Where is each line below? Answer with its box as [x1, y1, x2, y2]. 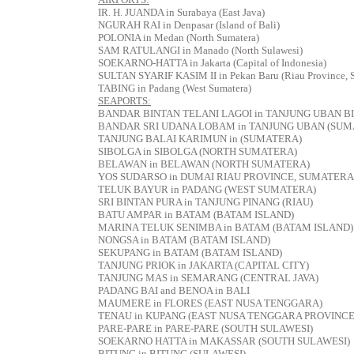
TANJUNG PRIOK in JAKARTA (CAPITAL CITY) [98, 259, 309, 271]
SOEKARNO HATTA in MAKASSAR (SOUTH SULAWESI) [98, 335, 350, 347]
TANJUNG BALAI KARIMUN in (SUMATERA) [98, 133, 302, 145]
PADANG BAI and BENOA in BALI [98, 284, 250, 296]
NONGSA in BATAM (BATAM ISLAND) [98, 234, 270, 246]
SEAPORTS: [98, 95, 151, 107]
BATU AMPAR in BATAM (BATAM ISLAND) [98, 209, 294, 220]
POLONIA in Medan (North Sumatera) [98, 32, 259, 43]
